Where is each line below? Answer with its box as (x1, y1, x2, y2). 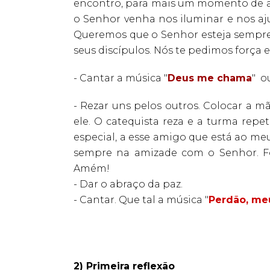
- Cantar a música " (74, 72, 168, 84)
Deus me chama (168, 72, 252, 84)
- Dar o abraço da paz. (74, 178, 183, 190)
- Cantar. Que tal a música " (74, 193, 209, 206)
